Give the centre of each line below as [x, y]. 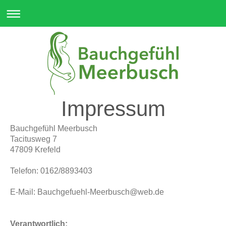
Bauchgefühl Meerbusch [54, 128]
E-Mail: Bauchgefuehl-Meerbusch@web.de [87, 192]
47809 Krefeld [35, 150]
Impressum [113, 109]
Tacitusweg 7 [34, 139]
